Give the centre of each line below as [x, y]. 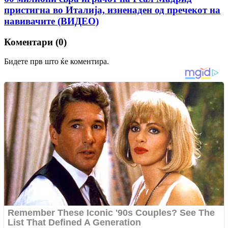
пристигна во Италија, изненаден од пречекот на [112, 10]
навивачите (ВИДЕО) [51, 21]
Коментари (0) [35, 42]
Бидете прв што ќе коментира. [56, 62]
